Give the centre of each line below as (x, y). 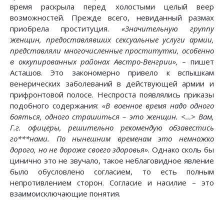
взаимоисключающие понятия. (65, 194)
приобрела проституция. (66, 29)
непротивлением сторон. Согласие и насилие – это (112, 183)
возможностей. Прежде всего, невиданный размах (112, 18)
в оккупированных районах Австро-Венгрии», (94, 62)
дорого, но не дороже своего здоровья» (79, 150)
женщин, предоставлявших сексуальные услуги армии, (112, 40)
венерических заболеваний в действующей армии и (112, 84)
